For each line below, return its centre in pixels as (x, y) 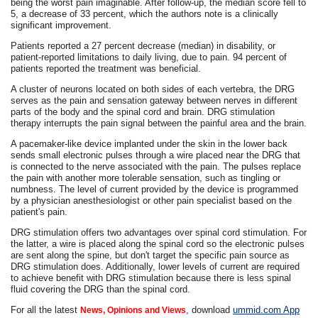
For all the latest (46, 309)
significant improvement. (61, 25)
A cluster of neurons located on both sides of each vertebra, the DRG (153, 89)
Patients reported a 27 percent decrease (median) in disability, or (143, 45)
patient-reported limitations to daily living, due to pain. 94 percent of (149, 57)
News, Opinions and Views (133, 310)
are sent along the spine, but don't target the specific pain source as (150, 255)
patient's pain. (39, 212)
